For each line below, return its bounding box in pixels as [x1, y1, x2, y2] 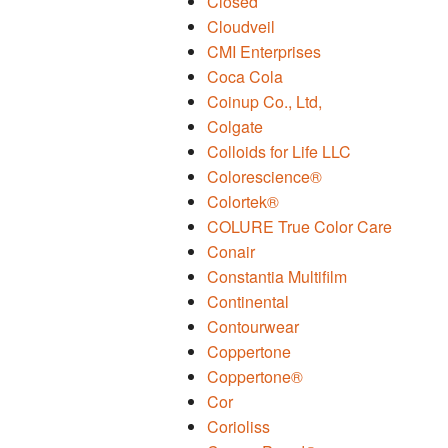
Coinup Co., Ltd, [207, 90, 322, 114]
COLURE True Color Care [207, 215, 392, 239]
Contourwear [207, 315, 299, 339]
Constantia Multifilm [207, 265, 347, 289]
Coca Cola [207, 65, 283, 89]
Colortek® [207, 190, 279, 214]
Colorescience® [207, 165, 322, 189]
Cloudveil [207, 15, 275, 39]
